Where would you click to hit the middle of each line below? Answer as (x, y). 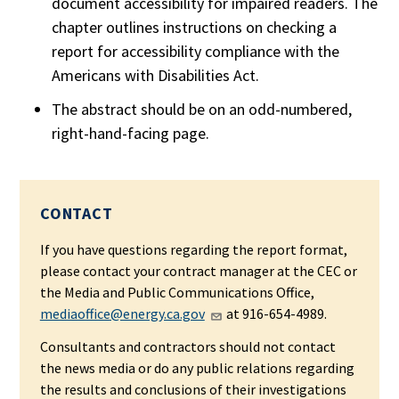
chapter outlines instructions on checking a (195, 28)
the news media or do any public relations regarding (197, 368)
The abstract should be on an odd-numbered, (202, 109)
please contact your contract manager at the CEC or (198, 270)
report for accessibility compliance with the (196, 52)
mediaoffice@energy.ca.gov (122, 313)
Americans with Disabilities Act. (156, 76)
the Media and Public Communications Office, (177, 292)
